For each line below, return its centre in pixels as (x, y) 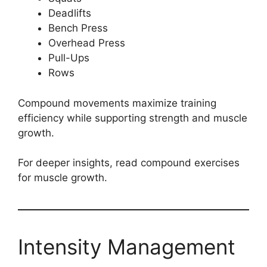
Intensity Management (127, 247)
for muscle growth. (63, 178)
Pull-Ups (69, 58)
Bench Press (78, 28)
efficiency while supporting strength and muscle (133, 118)
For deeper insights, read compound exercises (129, 163)
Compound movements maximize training (117, 103)
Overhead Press (87, 43)
